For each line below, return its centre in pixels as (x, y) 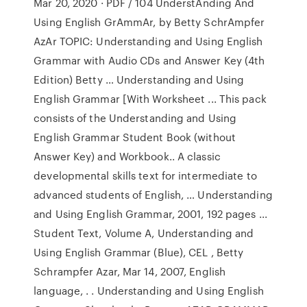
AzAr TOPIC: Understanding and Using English (148, 41)
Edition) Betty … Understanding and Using (139, 79)
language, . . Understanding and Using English (149, 291)
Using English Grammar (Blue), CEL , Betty (139, 252)
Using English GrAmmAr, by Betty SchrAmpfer (149, 22)
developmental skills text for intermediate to (145, 175)
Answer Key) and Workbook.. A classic (127, 156)
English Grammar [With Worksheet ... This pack (150, 99)
